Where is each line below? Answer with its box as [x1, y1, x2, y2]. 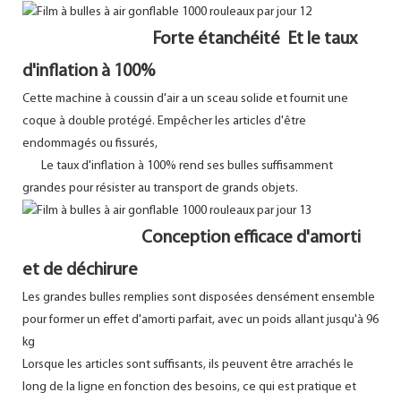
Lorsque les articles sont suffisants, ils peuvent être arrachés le [22, 357, 354, 371]
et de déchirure [22, 260, 138, 279]
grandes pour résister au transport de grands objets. [22, 181, 298, 195]
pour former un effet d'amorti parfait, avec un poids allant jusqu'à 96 [22, 312, 379, 327]
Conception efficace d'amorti [138, 228, 361, 247]
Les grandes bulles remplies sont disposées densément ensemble [22, 290, 375, 304]
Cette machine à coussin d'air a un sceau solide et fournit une [22, 91, 348, 106]
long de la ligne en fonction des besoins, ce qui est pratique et [22, 380, 356, 394]
